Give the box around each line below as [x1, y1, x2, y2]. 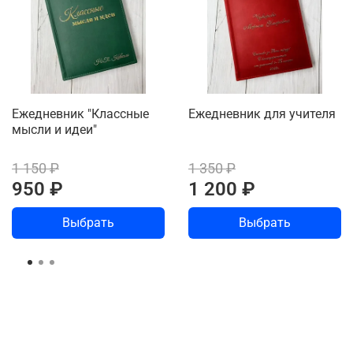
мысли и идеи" [12, 121, 97, 137]
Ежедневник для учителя [188, 106, 336, 121]
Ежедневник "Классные [12, 106, 149, 121]
